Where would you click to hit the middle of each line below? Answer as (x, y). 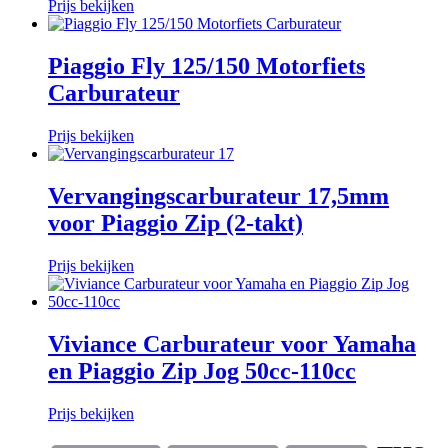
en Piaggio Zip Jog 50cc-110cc (202, 370)
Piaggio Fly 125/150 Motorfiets (206, 66)
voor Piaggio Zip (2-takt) (175, 222)
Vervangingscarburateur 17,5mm (218, 195)
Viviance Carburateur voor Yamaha (232, 343)
